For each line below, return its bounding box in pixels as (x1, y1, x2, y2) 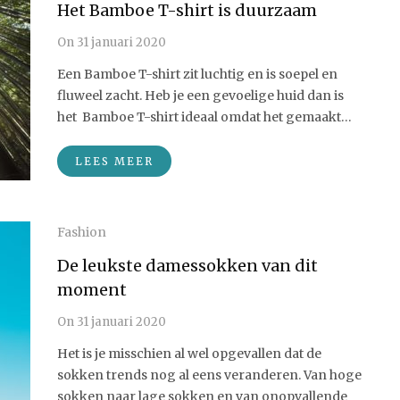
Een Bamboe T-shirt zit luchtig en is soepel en (57, 66, 337, 82)
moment (57, 279, 127, 300)
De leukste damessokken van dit (57, 255, 318, 276)
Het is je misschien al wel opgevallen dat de (57, 346, 321, 362)
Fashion (57, 224, 106, 240)
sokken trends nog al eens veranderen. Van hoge (57, 367, 362, 383)
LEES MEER (75, 154, 154, 168)
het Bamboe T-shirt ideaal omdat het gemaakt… (57, 109, 352, 125)
